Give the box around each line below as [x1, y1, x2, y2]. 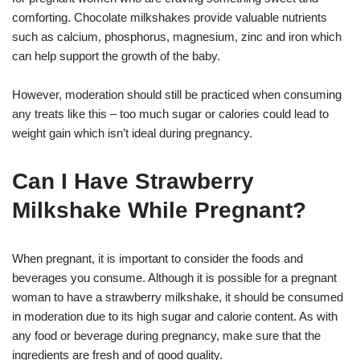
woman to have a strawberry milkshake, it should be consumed [12, 290, 343, 305]
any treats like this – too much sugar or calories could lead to [12, 107, 329, 121]
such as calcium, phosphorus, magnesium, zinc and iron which [12, 30, 342, 44]
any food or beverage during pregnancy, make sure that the [12, 329, 321, 343]
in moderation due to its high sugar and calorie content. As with [12, 309, 337, 324]
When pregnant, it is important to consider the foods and [12, 252, 303, 266]
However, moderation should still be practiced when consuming [12, 88, 342, 102]
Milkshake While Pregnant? [12, 198, 306, 223]
